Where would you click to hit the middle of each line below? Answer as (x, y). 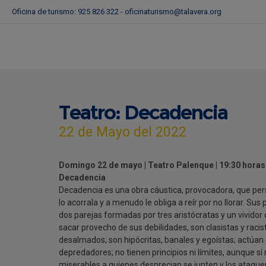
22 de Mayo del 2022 (123, 132)
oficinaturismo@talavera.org (173, 12)
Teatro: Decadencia (143, 112)
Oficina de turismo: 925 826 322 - (68, 12)
